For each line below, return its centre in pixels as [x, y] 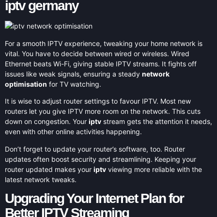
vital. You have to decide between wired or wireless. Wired [97, 53]
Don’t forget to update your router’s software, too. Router [95, 149]
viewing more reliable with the [154, 169]
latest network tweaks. [41, 179]
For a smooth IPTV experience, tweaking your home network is [104, 43]
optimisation [26, 84]
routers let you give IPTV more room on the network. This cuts [103, 111]
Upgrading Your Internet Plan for [94, 198]
